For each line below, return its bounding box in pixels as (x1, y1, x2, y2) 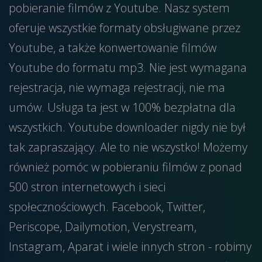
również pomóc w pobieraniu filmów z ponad (9, 159, 242, 175)
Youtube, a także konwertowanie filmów (9, 40, 216, 56)
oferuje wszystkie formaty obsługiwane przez (9, 20, 240, 36)
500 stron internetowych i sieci (9, 179, 166, 195)
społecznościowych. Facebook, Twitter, (9, 199, 205, 215)
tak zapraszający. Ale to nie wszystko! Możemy (9, 139, 247, 155)
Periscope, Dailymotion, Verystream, (9, 219, 196, 235)
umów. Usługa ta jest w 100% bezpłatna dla (9, 99, 236, 115)
